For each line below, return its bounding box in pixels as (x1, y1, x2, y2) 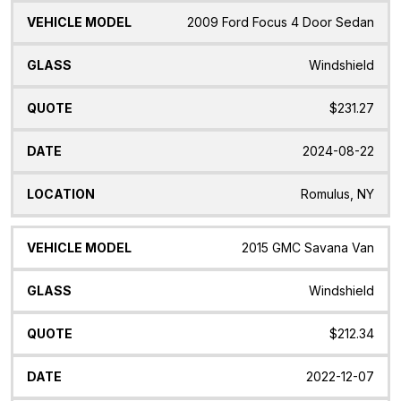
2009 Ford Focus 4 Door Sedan (187, 13, 374, 30)
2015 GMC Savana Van (242, 239, 374, 255)
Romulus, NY (301, 185, 374, 201)
